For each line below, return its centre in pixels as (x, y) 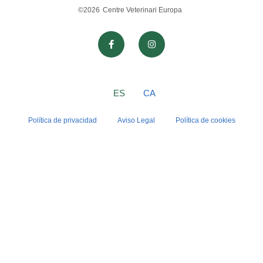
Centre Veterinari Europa (142, 10)
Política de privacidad (62, 120)
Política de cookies (205, 120)
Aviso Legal (136, 120)
